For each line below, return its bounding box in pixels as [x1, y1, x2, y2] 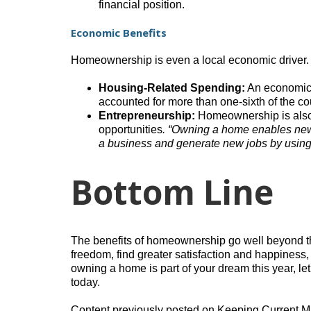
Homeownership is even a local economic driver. [71, 54, 309, 67]
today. [71, 276, 100, 289]
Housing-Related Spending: [99, 82, 245, 94]
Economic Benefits [71, 26, 167, 40]
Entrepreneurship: [99, 110, 195, 122]
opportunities [99, 124, 162, 136]
